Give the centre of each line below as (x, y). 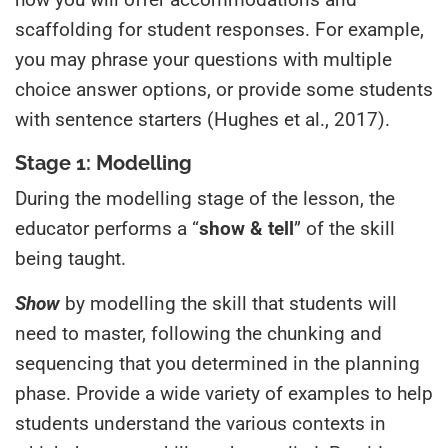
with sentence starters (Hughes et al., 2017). (202, 119)
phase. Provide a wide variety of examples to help (224, 393)
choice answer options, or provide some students (224, 89)
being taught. (70, 258)
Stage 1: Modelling (103, 162)
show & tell (246, 228)
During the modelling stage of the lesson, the (205, 198)
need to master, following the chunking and (198, 333)
